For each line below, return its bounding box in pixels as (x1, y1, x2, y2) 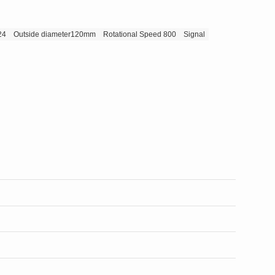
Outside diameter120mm (14, 30, 96, 39)
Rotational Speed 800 (103, 30, 176, 39)
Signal (184, 30, 205, 39)
